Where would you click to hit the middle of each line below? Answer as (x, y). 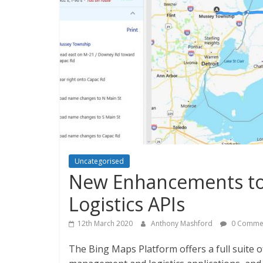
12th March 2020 (105, 223)
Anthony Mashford (183, 223)
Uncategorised (99, 161)
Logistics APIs (127, 204)
